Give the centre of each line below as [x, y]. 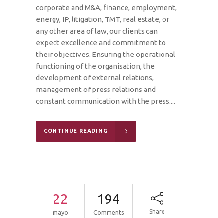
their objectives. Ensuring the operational [106, 54]
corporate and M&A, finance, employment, [106, 7]
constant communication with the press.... [106, 101]
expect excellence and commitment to [101, 42]
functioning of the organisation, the [95, 66]
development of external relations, [95, 77]
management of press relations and [96, 89]
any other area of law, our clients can [97, 31]
